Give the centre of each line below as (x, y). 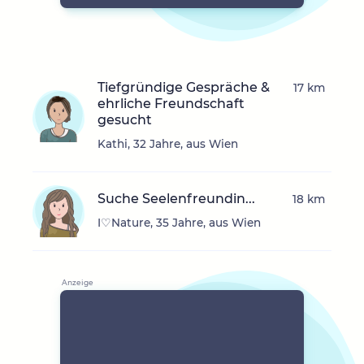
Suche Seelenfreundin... (176, 199)
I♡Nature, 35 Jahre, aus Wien (179, 223)
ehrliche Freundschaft (171, 104)
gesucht (125, 120)
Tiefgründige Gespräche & (184, 88)
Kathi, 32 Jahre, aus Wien (168, 144)
